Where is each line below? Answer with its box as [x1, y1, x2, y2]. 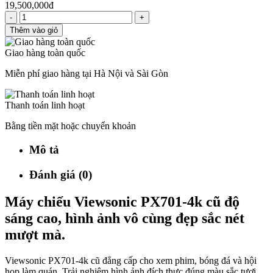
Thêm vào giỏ [10, 26, 58, 35]
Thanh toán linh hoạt [5, 100, 85, 111]
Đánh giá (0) [29, 168, 92, 181]
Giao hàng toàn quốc [5, 48, 85, 58]
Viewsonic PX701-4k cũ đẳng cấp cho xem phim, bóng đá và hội [5, 255, 257, 266]
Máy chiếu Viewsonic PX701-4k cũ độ [5, 193, 239, 210]
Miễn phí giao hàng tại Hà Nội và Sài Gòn [5, 68, 168, 79]
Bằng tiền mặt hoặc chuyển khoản [5, 121, 136, 132]
